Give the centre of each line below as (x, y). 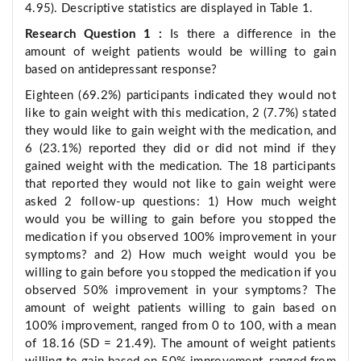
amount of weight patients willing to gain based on (180, 309)
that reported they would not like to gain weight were (180, 185)
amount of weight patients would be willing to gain (180, 52)
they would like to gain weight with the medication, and (180, 131)
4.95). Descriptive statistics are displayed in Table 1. (169, 9)
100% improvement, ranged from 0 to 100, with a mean (180, 326)
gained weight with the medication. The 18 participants (180, 167)
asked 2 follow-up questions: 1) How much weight (180, 202)
